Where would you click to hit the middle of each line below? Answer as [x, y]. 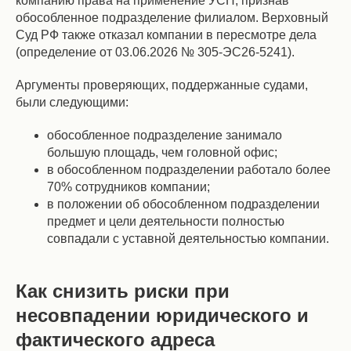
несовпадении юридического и [162, 315]
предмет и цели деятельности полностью [166, 221]
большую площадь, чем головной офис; [162, 152]
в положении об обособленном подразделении [183, 204]
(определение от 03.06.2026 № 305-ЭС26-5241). [155, 52]
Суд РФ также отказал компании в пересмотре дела [166, 35]
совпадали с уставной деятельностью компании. [188, 239]
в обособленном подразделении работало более [189, 170]
